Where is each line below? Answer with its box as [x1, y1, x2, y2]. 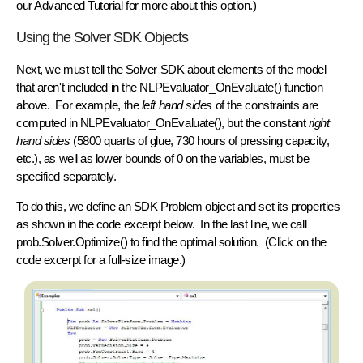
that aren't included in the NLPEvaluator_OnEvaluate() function [16, 79, 323, 94]
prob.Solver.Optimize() [16, 234, 128, 249]
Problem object [160, 199, 235, 213]
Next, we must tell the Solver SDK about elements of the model [16, 62, 327, 76]
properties [290, 199, 340, 213]
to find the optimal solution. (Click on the [127, 234, 327, 249]
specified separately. [16, 169, 120, 183]
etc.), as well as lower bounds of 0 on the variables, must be [16, 151, 310, 165]
